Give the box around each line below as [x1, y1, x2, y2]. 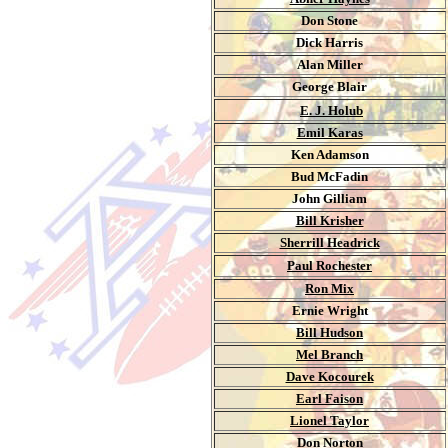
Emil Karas [296, 125, 363, 140]
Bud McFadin [291, 169, 368, 184]
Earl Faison [296, 391, 363, 406]
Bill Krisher [295, 213, 364, 228]
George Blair [292, 79, 367, 94]
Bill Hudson [296, 325, 363, 340]
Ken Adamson [290, 147, 369, 162]
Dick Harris [296, 35, 363, 50]
